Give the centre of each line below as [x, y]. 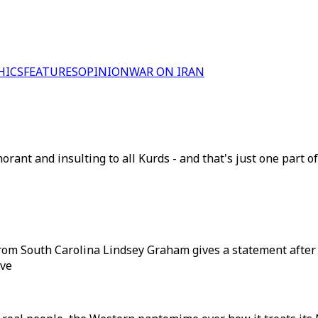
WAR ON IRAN [167, 72]
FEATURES [51, 72]
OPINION [104, 72]
